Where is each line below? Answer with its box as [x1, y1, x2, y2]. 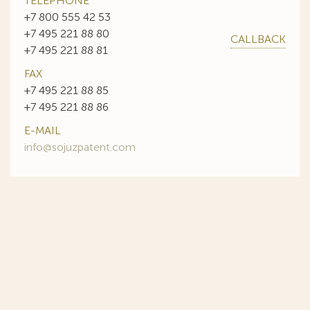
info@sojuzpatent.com [24, 140, 136, 154]
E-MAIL [24, 124, 61, 137]
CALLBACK [230, 33, 286, 46]
